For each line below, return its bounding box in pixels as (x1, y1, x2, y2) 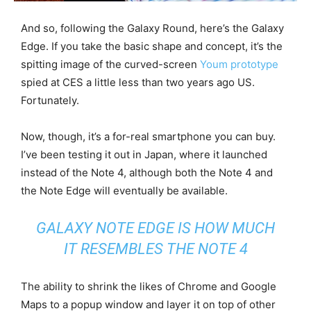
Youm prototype (200, 58, 278, 71)
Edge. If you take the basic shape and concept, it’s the (21, 40, 283, 53)
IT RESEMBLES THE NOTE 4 (63, 240, 248, 258)
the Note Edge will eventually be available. (21, 184, 228, 197)
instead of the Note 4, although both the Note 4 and (21, 166, 273, 179)
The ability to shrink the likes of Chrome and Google (21, 280, 276, 293)
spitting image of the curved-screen (21, 58, 200, 71)
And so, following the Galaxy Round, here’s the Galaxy (21, 22, 284, 35)
